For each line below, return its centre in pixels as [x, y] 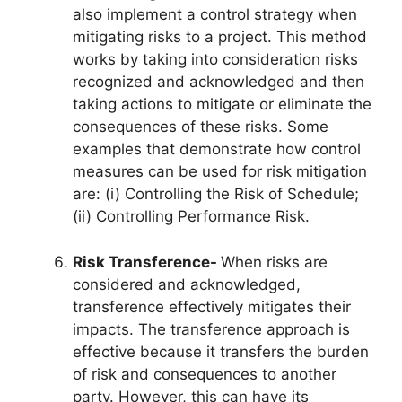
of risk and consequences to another [205, 374]
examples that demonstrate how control [217, 149]
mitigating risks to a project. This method [220, 37]
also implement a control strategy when [215, 15]
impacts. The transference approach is [211, 329]
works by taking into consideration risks [215, 60]
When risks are [274, 262]
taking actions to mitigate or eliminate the [222, 105]
